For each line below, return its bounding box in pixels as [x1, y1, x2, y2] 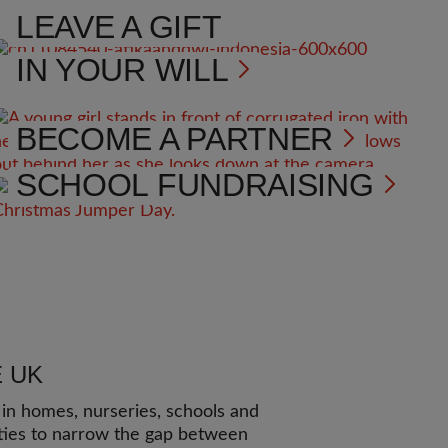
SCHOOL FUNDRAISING [15, 167, 374, 203]
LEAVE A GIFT [15, 9, 231, 45]
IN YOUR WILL [15, 52, 229, 88]
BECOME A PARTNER [15, 121, 334, 157]
